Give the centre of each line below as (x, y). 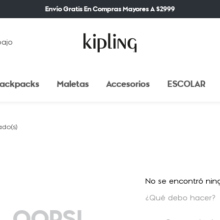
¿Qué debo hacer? (181, 198)
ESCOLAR (186, 84)
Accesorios (128, 84)
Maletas (73, 84)
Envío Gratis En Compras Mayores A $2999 (110, 9)
